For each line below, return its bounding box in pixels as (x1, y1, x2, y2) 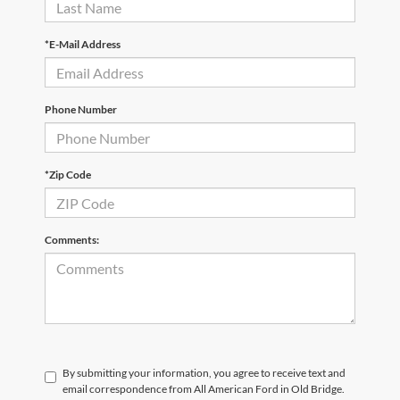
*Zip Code (45, 168, 91, 182)
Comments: (45, 233, 99, 247)
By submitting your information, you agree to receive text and (62, 366, 346, 380)
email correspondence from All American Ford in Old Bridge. (62, 382, 345, 396)
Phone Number (45, 103, 117, 117)
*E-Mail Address (45, 37, 121, 52)
